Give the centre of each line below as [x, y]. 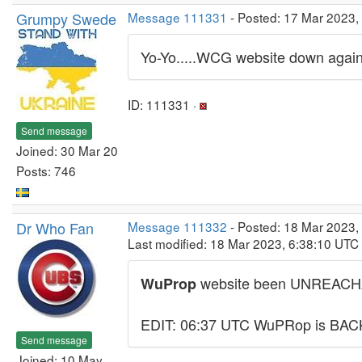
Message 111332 [177, 226]
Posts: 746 [46, 170]
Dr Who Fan [55, 228]
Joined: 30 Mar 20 [67, 150]
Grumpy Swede [66, 19]
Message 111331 [177, 17]
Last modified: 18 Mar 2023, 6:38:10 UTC [243, 243]
